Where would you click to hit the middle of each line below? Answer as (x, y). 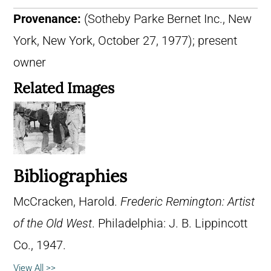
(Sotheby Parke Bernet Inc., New (168, 19)
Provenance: (49, 19)
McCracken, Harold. (67, 202)
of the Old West (53, 224)
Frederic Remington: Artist (188, 202)
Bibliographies (70, 176)
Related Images (64, 88)
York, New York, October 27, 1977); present (125, 41)
